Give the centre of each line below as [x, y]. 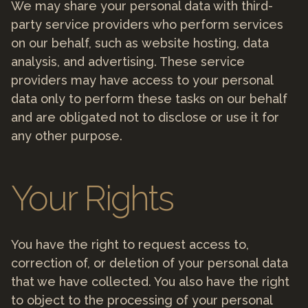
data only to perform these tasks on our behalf [149, 98]
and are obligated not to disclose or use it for [145, 117]
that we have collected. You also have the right [150, 281]
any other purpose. [67, 135]
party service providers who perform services [147, 24]
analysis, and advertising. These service [128, 61]
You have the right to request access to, [130, 244]
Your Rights [92, 198]
